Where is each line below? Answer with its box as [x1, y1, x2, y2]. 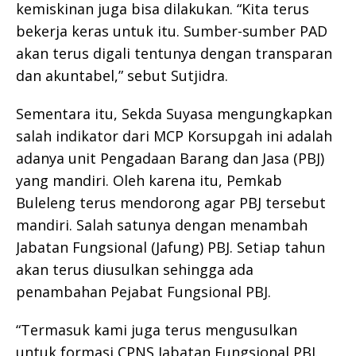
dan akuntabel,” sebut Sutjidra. [16, 65, 228, 85]
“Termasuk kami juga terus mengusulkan [16, 319, 297, 339]
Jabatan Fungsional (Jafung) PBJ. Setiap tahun [16, 237, 325, 257]
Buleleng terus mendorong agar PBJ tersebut [16, 192, 326, 212]
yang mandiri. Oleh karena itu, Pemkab [16, 170, 282, 190]
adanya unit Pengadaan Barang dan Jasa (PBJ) [16, 148, 324, 168]
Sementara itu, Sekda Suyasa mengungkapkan [16, 103, 332, 123]
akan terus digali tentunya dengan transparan [16, 43, 332, 63]
